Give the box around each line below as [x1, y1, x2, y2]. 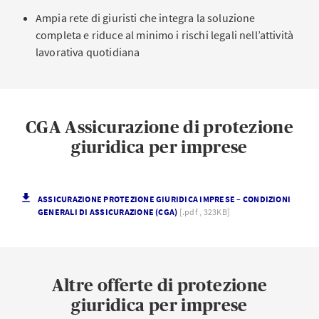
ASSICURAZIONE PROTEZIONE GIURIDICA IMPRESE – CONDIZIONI [38, 194, 291, 204]
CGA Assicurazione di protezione [25, 117, 294, 137]
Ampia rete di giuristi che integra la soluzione [36, 11, 256, 25]
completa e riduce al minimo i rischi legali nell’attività [36, 28, 294, 42]
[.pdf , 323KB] [179, 206, 231, 217]
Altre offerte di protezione [51, 276, 268, 295]
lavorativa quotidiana [36, 45, 140, 59]
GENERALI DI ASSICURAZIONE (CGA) [38, 206, 179, 217]
